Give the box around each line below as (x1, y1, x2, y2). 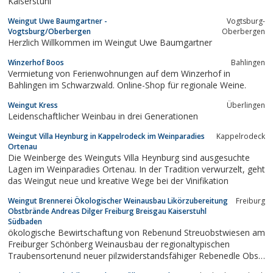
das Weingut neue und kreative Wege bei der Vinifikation (8, 174, 229, 186)
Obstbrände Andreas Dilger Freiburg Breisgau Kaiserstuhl (8, 205, 207, 216)
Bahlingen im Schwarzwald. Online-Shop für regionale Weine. (8, 79, 246, 91)
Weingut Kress (8, 99, 58, 110)
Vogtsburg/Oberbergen (8, 26, 91, 37)
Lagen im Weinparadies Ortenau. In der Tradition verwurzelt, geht (8, 163, 247, 175)
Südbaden (8, 216, 42, 227)
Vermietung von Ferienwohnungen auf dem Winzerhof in (8, 67, 230, 79)
